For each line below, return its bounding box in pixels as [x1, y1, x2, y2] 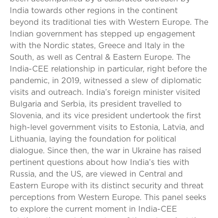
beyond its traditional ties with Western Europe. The [10, 18, 208, 26]
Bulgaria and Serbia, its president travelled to [10, 100, 182, 108]
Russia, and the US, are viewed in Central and [10, 170, 183, 178]
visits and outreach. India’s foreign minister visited [10, 89, 200, 96]
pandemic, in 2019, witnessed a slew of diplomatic [10, 77, 201, 85]
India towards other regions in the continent [10, 7, 178, 15]
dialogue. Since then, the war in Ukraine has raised [10, 147, 201, 155]
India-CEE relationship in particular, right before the [10, 65, 207, 73]
